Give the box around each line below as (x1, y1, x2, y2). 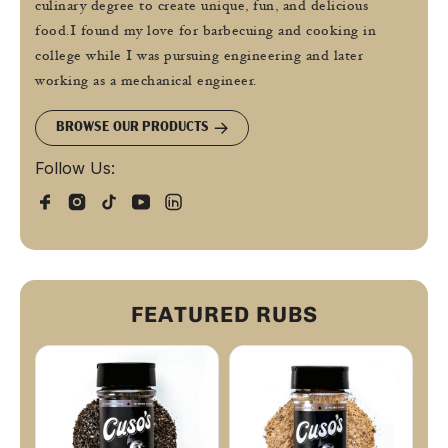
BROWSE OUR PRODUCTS (56, 120, 209, 135)
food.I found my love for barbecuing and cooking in (35, 25, 376, 39)
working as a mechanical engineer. (35, 75, 257, 89)
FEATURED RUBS (130, 301, 318, 329)
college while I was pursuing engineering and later (35, 50, 363, 64)
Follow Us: (35, 158, 115, 178)
